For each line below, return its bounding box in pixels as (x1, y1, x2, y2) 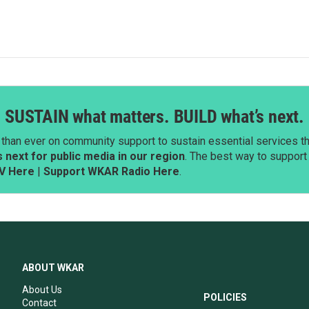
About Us (22, 284, 62, 295)
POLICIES (203, 292, 248, 303)
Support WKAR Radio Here (43, 165, 179, 178)
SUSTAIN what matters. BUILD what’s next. (5, 106, 304, 127)
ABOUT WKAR (22, 262, 84, 273)
